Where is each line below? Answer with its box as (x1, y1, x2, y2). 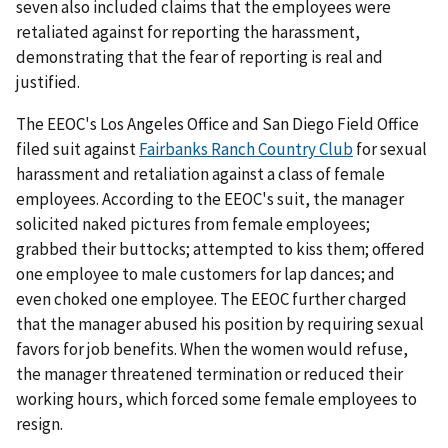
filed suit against (16, 138, 139, 161)
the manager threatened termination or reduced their (16, 363, 403, 386)
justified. (16, 71, 80, 94)
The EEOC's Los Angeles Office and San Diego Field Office (16, 113, 419, 136)
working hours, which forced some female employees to (16, 388, 417, 411)
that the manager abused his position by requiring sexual (16, 313, 424, 336)
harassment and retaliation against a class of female (16, 163, 385, 186)
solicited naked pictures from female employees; (16, 213, 370, 236)
